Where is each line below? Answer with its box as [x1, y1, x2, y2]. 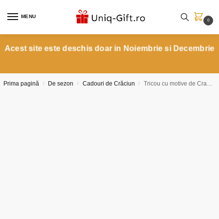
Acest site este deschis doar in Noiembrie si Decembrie [6, 44, 213, 53]
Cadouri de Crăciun [82, 80, 135, 87]
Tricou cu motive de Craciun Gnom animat [144, 80, 207, 87]
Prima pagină [3, 80, 39, 87]
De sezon [48, 80, 74, 87]
